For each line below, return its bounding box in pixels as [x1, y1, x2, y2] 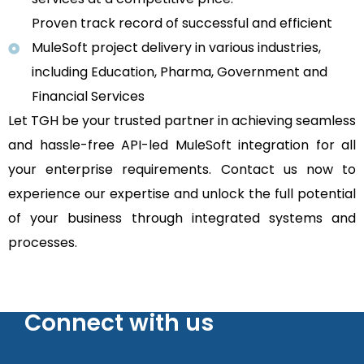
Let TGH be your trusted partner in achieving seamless [8, 111, 356, 131]
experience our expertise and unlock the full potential [8, 184, 356, 204]
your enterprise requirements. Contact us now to [8, 160, 356, 180]
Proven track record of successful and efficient [32, 14, 332, 33]
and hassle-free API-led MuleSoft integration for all [8, 136, 356, 155]
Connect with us [24, 307, 214, 340]
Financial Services [32, 87, 145, 106]
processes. [8, 233, 77, 253]
